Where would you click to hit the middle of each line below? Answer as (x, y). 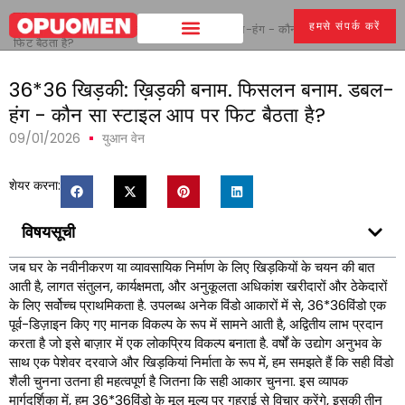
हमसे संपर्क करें (345, 26)
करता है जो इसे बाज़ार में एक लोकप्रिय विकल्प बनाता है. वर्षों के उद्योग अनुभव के (195, 343)
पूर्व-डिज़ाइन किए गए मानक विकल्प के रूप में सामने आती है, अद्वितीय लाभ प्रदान (196, 324)
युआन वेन (123, 138)
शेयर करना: (35, 185)
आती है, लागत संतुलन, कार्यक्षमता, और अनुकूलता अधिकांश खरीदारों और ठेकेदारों (198, 286)
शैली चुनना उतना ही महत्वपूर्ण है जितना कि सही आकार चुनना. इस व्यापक (179, 381)
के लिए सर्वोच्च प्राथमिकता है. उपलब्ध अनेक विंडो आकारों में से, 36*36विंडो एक (198, 305)
